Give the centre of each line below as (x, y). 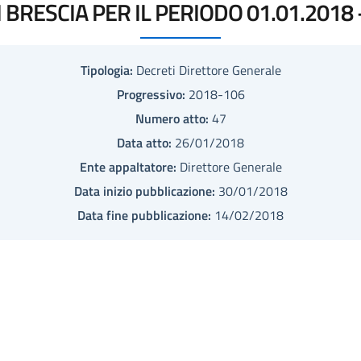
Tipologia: (106, 70)
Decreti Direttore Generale (207, 70)
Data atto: (144, 143)
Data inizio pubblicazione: (144, 191)
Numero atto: (172, 118)
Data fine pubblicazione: (144, 215)
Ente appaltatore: (128, 167)
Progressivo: (151, 94)
